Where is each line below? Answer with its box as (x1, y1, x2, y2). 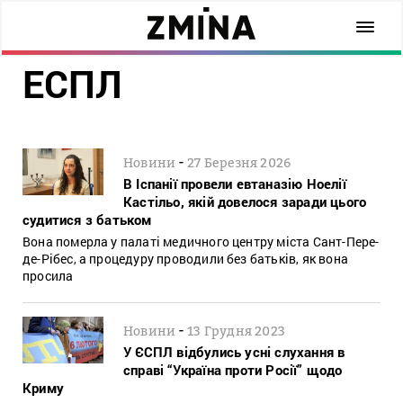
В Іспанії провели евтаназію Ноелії (123, 174, 346, 193)
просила (22, 266, 74, 284)
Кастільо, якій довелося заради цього (123, 192, 367, 210)
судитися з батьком (22, 210, 152, 228)
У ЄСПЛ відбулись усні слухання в (123, 342, 345, 361)
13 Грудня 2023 (187, 322, 286, 338)
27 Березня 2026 (187, 154, 291, 170)
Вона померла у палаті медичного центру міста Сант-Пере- (22, 232, 380, 250)
